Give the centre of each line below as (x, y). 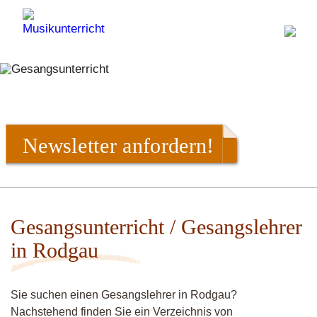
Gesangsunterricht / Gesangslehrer (156, 227)
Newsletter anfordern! (119, 145)
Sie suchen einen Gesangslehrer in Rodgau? (124, 295)
